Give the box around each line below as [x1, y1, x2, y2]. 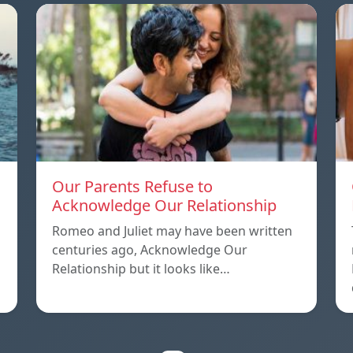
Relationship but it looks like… [52, 259, 230, 277]
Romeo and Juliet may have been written [52, 221, 292, 240]
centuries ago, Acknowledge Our [52, 240, 247, 258]
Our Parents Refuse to [52, 175, 213, 197]
